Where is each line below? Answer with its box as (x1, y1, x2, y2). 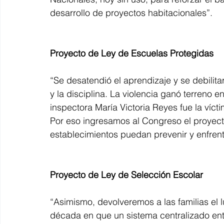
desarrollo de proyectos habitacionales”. (50, 6, 212, 18)
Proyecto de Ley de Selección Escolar (50, 168, 203, 180)
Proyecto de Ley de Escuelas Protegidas (50, 47, 213, 59)
